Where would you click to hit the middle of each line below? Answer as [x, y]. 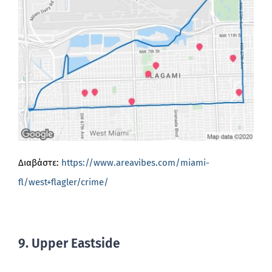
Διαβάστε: [39, 163]
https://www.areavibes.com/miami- [135, 163]
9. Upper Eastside [69, 244]
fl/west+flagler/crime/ [63, 182]
